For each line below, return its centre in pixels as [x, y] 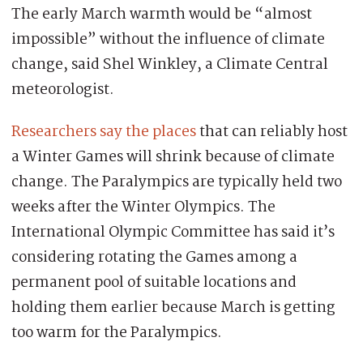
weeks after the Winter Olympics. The [143, 207]
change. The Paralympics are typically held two [177, 182]
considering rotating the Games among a [154, 257]
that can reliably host [272, 132]
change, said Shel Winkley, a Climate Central [170, 64]
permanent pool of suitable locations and [154, 282]
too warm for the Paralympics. [117, 333]
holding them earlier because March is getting [173, 307]
